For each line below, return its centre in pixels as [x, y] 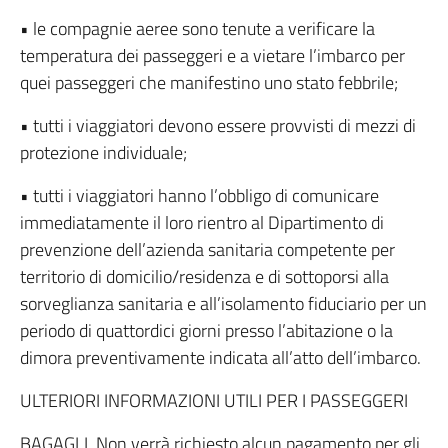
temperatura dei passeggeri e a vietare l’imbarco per [212, 55]
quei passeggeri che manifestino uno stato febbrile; [209, 82]
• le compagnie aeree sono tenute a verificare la [197, 28]
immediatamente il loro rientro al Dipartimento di [202, 222]
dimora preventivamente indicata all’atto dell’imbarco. [220, 357]
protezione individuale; [103, 152]
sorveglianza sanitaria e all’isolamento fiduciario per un [223, 303]
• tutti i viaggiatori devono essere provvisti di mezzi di [218, 125]
